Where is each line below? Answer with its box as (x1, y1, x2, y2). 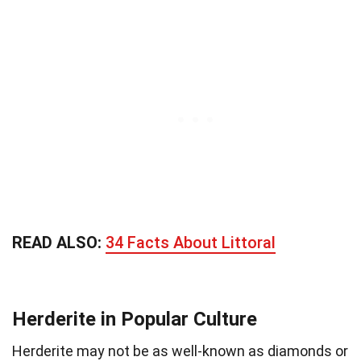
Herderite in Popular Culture (12, 307, 257, 330)
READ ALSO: (12, 232, 106, 252)
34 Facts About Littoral (106, 232, 276, 252)
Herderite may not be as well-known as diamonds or (12, 342, 348, 359)
